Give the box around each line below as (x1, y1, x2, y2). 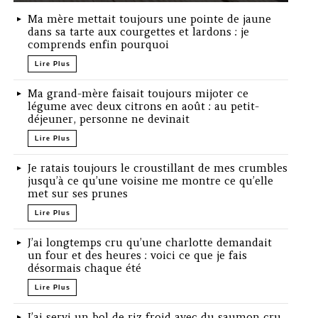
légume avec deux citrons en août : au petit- (28, 99, 260, 114)
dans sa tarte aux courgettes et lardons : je (28, 25, 250, 39)
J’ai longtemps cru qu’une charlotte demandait (28, 236, 273, 250)
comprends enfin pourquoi (28, 38, 170, 52)
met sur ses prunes (28, 187, 128, 201)
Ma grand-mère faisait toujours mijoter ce (28, 87, 249, 101)
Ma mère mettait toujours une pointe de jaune (28, 12, 272, 26)
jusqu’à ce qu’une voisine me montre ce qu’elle (28, 174, 274, 188)
